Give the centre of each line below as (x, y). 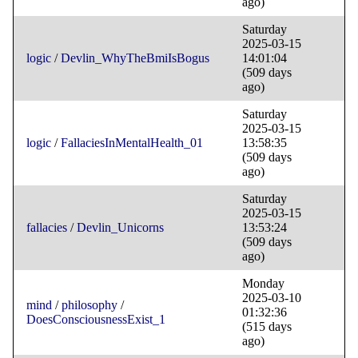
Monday (263, 284)
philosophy (89, 305)
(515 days (267, 327)
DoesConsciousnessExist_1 (96, 320)
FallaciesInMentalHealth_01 (132, 143)
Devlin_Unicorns (120, 228)
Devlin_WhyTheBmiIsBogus (135, 58)
